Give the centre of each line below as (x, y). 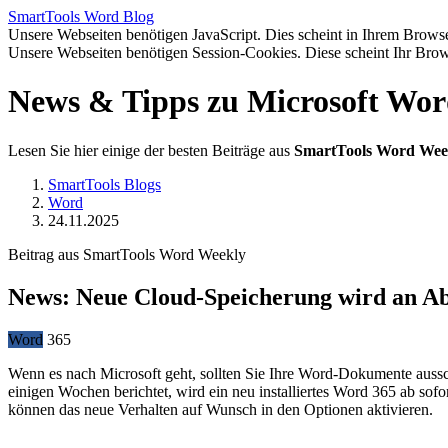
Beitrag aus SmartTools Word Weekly (127, 254)
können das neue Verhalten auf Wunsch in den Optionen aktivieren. (220, 409)
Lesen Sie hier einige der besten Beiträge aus (151, 150)
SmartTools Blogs (104, 184)
